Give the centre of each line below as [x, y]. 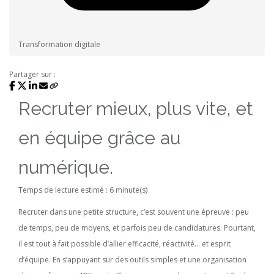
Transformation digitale [59, 44]
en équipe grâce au [99, 138]
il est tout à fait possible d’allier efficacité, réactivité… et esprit [124, 244]
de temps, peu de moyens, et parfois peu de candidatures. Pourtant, [137, 228]
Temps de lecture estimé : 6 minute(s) [83, 190]
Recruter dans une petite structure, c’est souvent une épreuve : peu [134, 212]
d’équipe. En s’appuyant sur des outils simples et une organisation [132, 260]
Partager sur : [32, 74]
